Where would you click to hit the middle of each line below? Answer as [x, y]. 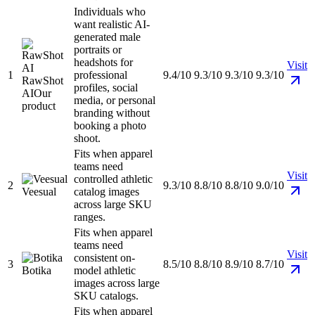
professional [101, 75]
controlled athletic [113, 179]
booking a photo [110, 126]
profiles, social [106, 88]
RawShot [43, 81]
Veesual [39, 192]
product [39, 106]
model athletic [105, 271]
